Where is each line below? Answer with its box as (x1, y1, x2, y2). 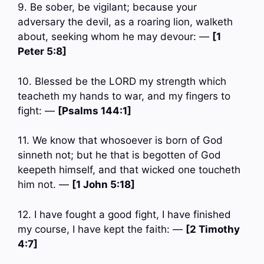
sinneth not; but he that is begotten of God (18, 149, 221, 161)
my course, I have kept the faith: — (18, 223, 186, 235)
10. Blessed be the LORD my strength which (18, 75, 226, 87)
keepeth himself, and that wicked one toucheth (18, 164, 240, 176)
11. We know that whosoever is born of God (18, 134, 223, 147)
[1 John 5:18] (72, 179, 135, 191)
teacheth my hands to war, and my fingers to (18, 90, 230, 102)
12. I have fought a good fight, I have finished (18, 208, 231, 220)
